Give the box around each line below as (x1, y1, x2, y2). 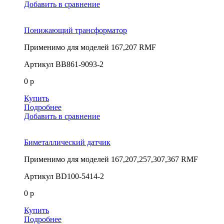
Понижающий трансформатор (24, 25, 127, 34)
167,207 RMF (111, 42, 156, 51)
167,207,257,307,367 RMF (111, 154, 198, 163)
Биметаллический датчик (24, 137, 110, 146)
